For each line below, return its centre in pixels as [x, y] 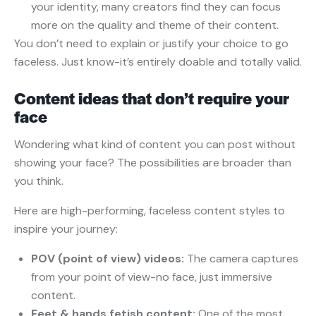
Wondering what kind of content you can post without [155, 145]
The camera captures [243, 259]
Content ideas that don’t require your [152, 98]
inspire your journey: [66, 229]
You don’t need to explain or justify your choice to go [151, 44]
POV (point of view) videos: [109, 259]
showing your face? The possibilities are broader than [153, 163]
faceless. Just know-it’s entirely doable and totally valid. [158, 62]
